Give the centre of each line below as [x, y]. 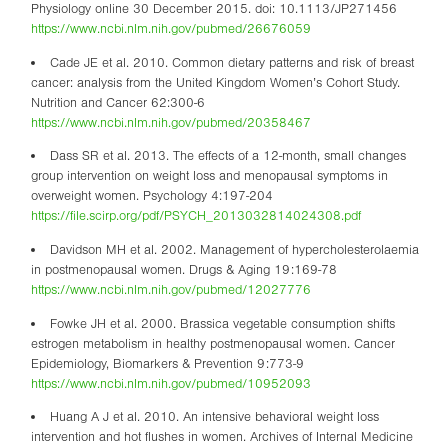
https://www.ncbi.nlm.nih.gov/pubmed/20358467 [171, 122]
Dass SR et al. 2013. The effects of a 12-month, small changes [227, 156]
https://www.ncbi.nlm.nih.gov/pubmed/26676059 [171, 29]
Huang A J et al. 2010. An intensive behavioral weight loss [214, 417]
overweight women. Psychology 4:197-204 [152, 196]
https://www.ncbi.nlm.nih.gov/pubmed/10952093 [171, 383]
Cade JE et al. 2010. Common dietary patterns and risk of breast [231, 62]
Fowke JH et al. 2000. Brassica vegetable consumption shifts [222, 323]
